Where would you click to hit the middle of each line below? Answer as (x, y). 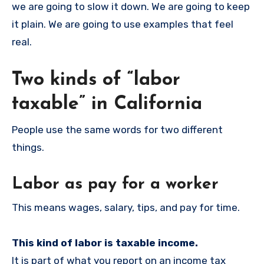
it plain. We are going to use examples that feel (123, 24)
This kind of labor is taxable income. (105, 242)
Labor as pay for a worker (115, 184)
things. (28, 147)
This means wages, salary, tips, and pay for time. (126, 207)
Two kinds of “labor (96, 80)
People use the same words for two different (117, 129)
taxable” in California (107, 105)
